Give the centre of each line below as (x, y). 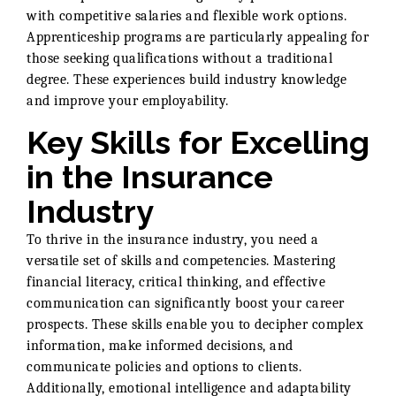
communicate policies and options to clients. (164, 366)
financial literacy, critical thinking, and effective (176, 282)
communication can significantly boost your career (186, 303)
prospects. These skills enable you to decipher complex (195, 324)
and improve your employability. (128, 100)
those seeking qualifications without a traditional (179, 58)
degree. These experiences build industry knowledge (187, 79)
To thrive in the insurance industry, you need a (173, 239)
